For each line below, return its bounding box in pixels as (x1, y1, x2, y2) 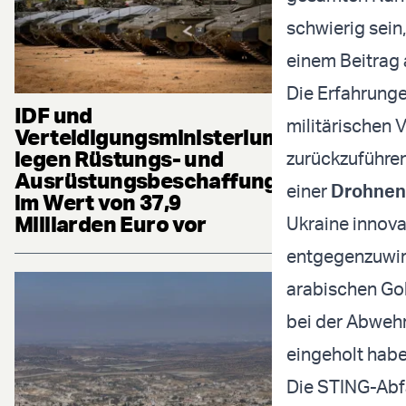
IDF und (14, 101, 92, 130)
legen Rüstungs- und (14, 145, 224, 173)
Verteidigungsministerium (14, 123, 281, 151)
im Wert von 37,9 (14, 188, 181, 217)
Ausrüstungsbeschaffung (14, 167, 277, 195)
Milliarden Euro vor (14, 210, 207, 238)
